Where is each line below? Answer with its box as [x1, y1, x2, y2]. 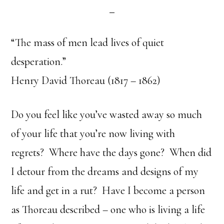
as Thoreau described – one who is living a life [11, 203, 205, 216]
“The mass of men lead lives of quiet [11, 36, 164, 49]
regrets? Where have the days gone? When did [11, 146, 212, 159]
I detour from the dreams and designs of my [11, 165, 199, 178]
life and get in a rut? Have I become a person [11, 184, 205, 197]
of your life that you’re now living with [11, 127, 175, 140]
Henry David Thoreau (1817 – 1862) [11, 74, 161, 87]
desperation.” [11, 55, 66, 68]
